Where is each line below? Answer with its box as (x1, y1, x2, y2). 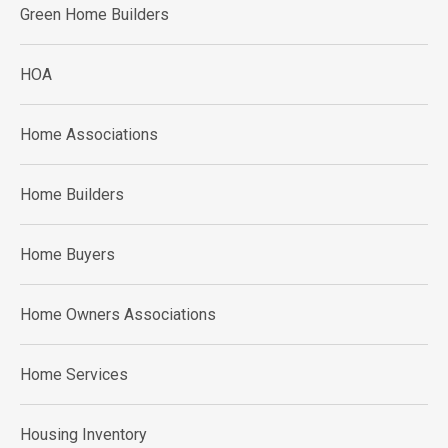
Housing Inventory (20, 425, 147, 444)
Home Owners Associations (20, 305, 216, 324)
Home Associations (20, 125, 158, 144)
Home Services (20, 365, 128, 384)
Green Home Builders (20, 5, 169, 24)
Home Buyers (20, 245, 115, 264)
